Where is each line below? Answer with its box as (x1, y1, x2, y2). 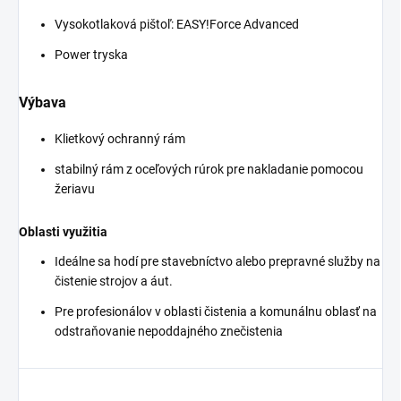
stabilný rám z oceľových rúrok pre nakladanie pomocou (55, 161, 363, 176)
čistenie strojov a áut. (55, 273, 173, 288)
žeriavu (55, 181, 95, 196)
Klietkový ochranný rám (55, 131, 185, 146)
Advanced (243, 16, 299, 31)
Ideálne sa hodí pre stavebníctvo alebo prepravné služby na (55, 253, 380, 269)
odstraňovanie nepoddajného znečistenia (55, 323, 283, 338)
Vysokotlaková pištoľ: (55, 16, 174, 31)
